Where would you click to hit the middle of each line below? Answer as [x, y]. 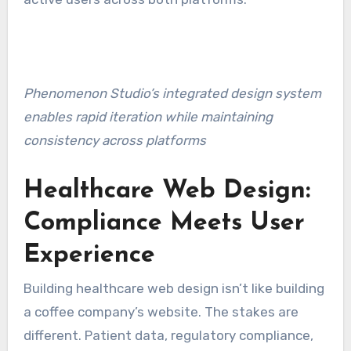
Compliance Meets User [164, 223]
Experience [89, 255]
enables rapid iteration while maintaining [148, 116]
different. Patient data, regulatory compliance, [168, 336]
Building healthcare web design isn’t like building [174, 289]
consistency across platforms [114, 140]
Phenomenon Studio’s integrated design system [172, 93]
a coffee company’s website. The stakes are [161, 312]
